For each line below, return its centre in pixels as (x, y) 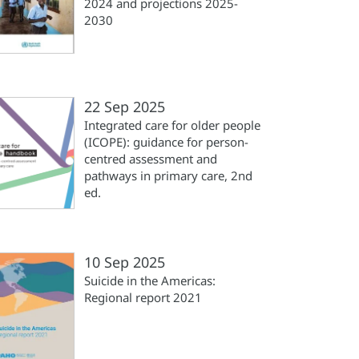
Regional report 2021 (143, 297)
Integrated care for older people (172, 125)
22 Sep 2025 (125, 107)
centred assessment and (151, 159)
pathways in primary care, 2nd (168, 175)
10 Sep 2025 (125, 262)
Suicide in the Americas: (150, 280)
